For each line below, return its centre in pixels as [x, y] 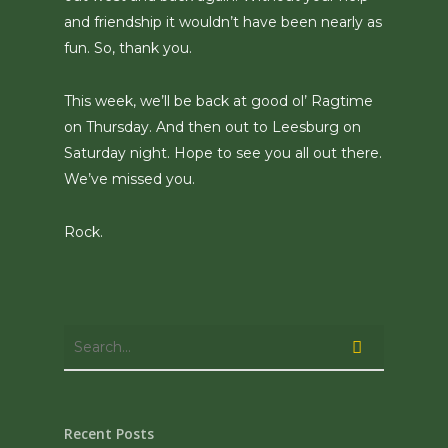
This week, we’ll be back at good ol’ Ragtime [218, 101]
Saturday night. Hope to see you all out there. [223, 153]
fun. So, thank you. [128, 48]
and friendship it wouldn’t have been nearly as [223, 22]
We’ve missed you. [129, 179]
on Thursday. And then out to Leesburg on [212, 127]
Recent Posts [109, 433]
